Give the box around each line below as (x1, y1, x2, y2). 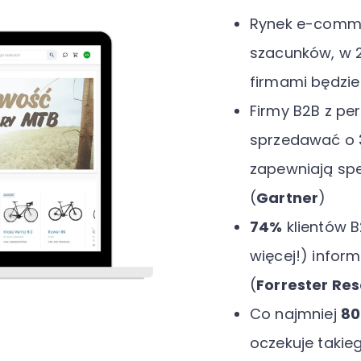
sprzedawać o (250, 130, 359, 150)
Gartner (256, 188, 319, 208)
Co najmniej (250, 304, 341, 324)
